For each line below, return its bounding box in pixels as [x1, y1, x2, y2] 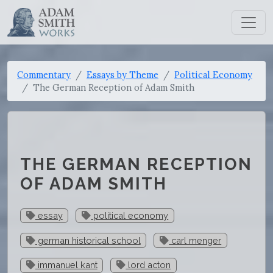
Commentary [17, 69, 71, 80]
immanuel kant [35, 260, 97, 271]
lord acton [126, 260, 171, 271]
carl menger [169, 235, 222, 246]
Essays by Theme [87, 69, 158, 80]
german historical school [35, 235, 141, 246]
